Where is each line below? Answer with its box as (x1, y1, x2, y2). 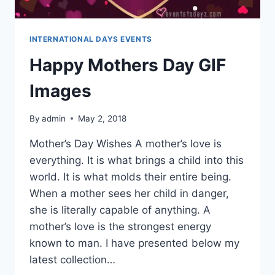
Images (29, 80, 91, 101)
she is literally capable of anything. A (29, 203, 211, 216)
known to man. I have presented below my (29, 236, 239, 249)
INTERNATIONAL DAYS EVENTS (29, 34, 152, 44)
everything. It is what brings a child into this (29, 153, 244, 166)
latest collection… (29, 253, 115, 266)
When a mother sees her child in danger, (29, 187, 229, 199)
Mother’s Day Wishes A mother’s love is (29, 137, 222, 150)
